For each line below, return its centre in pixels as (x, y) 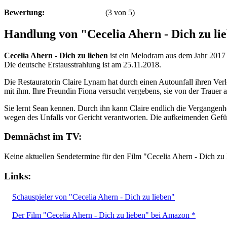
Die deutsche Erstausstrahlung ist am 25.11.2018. (83, 64)
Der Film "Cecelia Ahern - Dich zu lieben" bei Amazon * (104, 215)
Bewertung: (24, 12)
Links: (17, 176)
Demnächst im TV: (43, 137)
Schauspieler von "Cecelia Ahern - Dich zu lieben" (93, 197)
